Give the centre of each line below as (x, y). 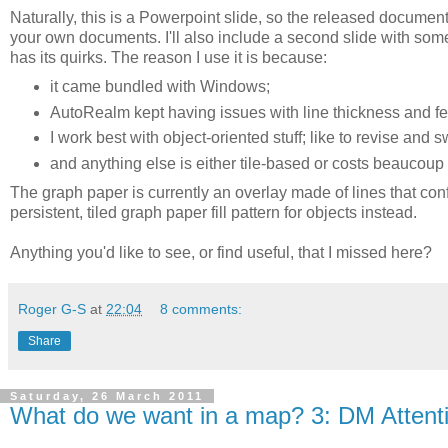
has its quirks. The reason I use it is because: (168, 57)
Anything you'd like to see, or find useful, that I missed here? (221, 253)
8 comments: (201, 309)
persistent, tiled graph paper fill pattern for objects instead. (213, 213)
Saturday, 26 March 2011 (107, 396)
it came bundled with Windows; (161, 86)
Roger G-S (52, 309)
